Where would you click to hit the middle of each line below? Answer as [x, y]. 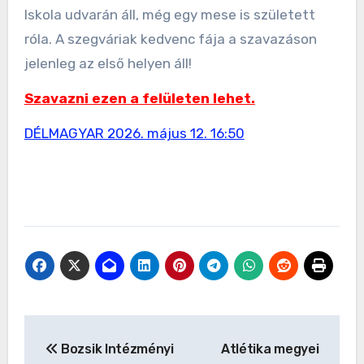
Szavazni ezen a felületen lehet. [139, 99]
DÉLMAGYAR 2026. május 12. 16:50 [134, 134]
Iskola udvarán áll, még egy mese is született [169, 15]
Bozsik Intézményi [116, 349]
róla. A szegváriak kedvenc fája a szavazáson [170, 39]
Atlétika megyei [270, 349]
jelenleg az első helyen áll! [109, 64]
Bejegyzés [85, 331]
